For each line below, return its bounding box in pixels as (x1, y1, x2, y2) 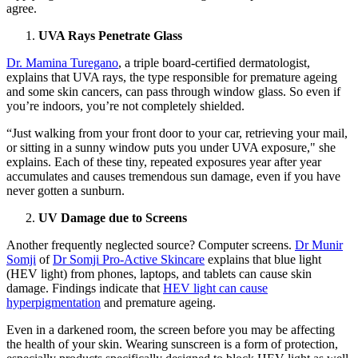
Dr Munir (295, 237, 343, 252)
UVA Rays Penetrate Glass (38, 28, 182, 42)
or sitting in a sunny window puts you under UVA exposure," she (6, 140, 336, 154)
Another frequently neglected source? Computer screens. (6, 237, 295, 252)
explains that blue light (205, 252, 321, 266)
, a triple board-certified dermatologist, (118, 55, 310, 70)
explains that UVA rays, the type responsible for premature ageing (6, 70, 337, 84)
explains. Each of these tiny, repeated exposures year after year (6, 154, 321, 169)
